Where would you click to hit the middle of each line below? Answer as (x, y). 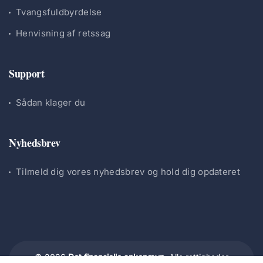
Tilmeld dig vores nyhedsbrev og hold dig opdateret (128, 172)
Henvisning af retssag (63, 33)
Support (27, 73)
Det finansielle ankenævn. (117, 257)
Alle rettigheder (198, 257)
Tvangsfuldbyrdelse (59, 12)
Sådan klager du (51, 102)
